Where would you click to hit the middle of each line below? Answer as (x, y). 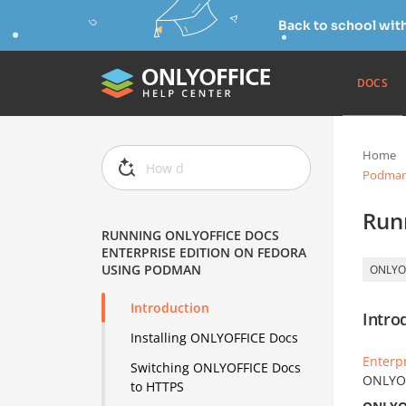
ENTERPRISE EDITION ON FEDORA (204, 253)
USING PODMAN (152, 270)
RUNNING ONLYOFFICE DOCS (191, 236)
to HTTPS (158, 387)
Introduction (170, 308)
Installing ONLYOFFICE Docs (215, 338)
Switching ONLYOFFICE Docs (216, 368)
